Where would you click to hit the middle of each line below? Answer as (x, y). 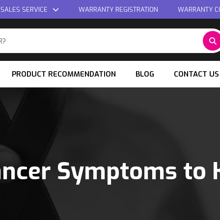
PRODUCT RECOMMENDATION (64, 74)
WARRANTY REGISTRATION (118, 10)
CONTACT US (196, 74)
